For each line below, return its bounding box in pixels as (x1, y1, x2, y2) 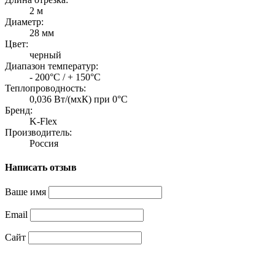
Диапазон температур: (5, 60, 98, 71)
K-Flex (29, 115, 57, 126)
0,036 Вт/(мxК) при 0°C (29, 93, 128, 104)
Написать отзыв (5, 162, 77, 173)
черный (29, 49, 61, 60)
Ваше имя (5, 187, 46, 198)
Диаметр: (5, 16, 44, 27)
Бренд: (5, 104, 33, 115)
